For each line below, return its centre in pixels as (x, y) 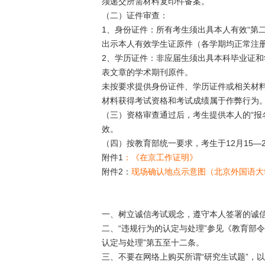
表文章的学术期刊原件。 (147, 72)
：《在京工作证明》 (160, 157)
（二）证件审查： (135, 15)
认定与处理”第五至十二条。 (153, 243)
